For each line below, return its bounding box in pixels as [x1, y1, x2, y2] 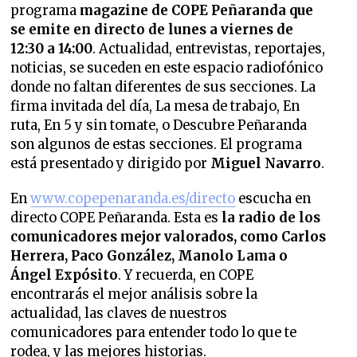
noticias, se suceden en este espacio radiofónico [10, 60, 324, 76]
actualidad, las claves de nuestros [10, 305, 228, 322]
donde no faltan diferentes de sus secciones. [10, 79, 298, 96]
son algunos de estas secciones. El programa [10, 136, 303, 153]
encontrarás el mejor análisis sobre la [10, 286, 258, 303]
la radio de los [222, 210, 321, 226]
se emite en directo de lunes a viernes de [10, 22, 294, 38]
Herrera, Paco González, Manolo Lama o [10, 248, 288, 265]
